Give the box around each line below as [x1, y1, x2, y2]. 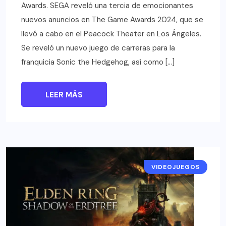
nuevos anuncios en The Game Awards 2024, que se [21, 15, 203, 25]
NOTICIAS [166, 163, 200, 172]
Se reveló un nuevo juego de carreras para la [21, 43, 175, 53]
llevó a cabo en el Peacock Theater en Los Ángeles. [21, 29, 201, 39]
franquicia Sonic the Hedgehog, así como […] [21, 57, 175, 68]
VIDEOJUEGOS [151, 163, 200, 172]
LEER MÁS [45, 90, 83, 100]
